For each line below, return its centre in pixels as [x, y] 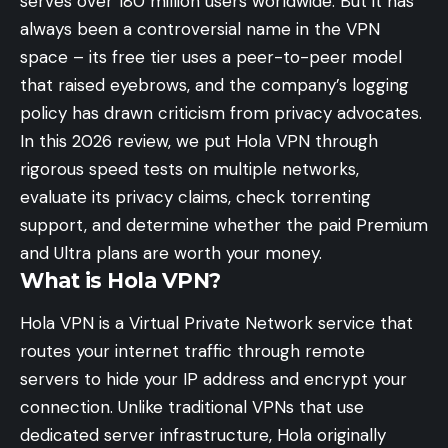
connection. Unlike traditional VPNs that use [192, 407]
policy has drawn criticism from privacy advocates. [221, 113]
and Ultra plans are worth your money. [171, 253]
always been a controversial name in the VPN [200, 29]
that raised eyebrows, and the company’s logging [214, 85]
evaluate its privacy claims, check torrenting [195, 197]
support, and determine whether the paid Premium [224, 225]
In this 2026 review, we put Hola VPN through [199, 141]
